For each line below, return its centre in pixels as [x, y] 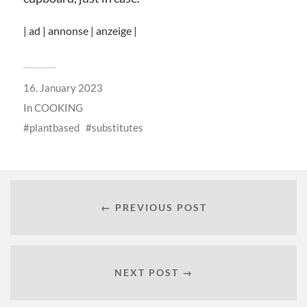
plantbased [54, 128]
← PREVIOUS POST [153, 207]
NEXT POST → [153, 272]
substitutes [117, 128]
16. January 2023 [63, 88]
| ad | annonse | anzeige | [80, 31]
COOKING [58, 108]
